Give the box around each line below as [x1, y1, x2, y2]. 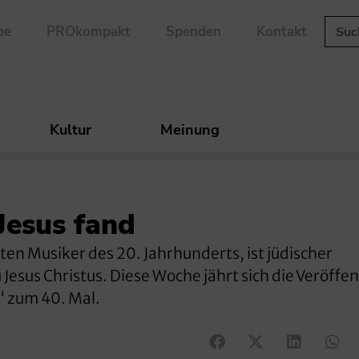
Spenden [165, 22, 221, 41]
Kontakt [256, 22, 307, 41]
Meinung [160, 120, 220, 140]
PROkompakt [46, 22, 131, 41]
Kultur [50, 120, 91, 140]
